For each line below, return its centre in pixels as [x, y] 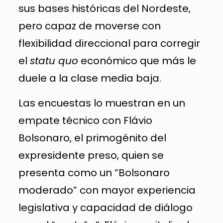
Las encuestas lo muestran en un [102, 103]
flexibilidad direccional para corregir [109, 43]
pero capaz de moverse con [89, 26]
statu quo [54, 60]
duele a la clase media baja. [90, 78]
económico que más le [137, 60]
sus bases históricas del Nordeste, [104, 8]
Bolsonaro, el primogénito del [92, 138]
